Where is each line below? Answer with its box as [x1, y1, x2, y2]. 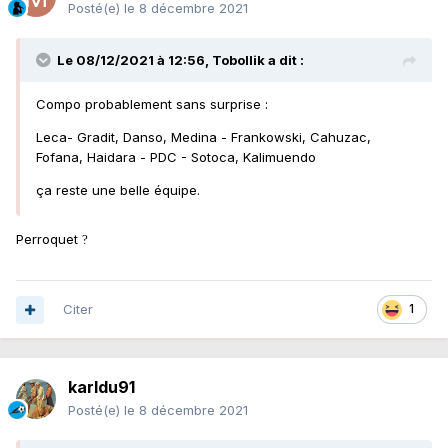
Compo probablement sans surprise [36, 96, 265, 113]
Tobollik [212, 52, 265, 69]
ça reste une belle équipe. [36, 182, 200, 199]
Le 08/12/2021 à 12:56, [57, 52, 212, 69]
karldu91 [68, 377, 135, 398]
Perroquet [16, 231, 82, 248]
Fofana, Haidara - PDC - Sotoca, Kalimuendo [36, 149, 320, 166]
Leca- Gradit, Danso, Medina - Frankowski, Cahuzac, [36, 129, 371, 146]
